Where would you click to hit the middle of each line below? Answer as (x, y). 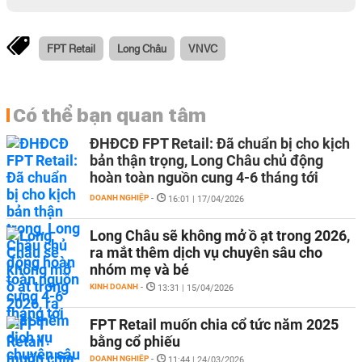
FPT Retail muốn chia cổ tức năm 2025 (214, 324)
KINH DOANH (114, 286)
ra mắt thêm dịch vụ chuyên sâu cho (206, 253)
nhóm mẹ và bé (139, 269)
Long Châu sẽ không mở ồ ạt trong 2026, (220, 236)
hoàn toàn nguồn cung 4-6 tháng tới (204, 177)
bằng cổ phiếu (135, 341)
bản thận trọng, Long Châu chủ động (206, 160)
